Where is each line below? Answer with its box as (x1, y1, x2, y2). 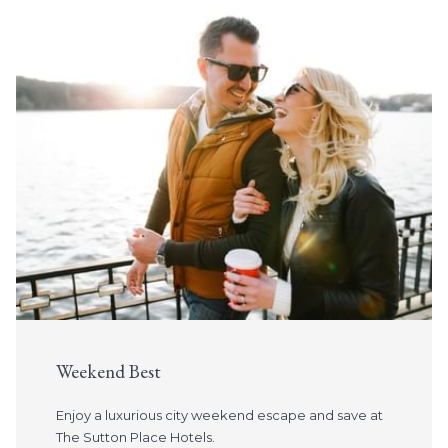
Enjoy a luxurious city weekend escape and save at (56, 407, 383, 424)
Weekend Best (56, 359, 161, 385)
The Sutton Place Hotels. (56, 429, 215, 446)
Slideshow (15, 10, 82, 27)
